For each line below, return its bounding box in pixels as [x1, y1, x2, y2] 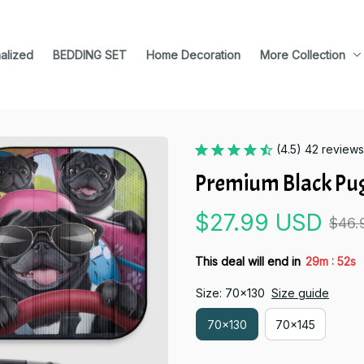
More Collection [260, 48, 345, 62]
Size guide [271, 286, 329, 300]
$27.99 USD [195, 209, 323, 236]
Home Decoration [146, 48, 240, 62]
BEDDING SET [53, 48, 127, 62]
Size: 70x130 [196, 286, 265, 300]
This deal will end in [195, 253, 301, 268]
